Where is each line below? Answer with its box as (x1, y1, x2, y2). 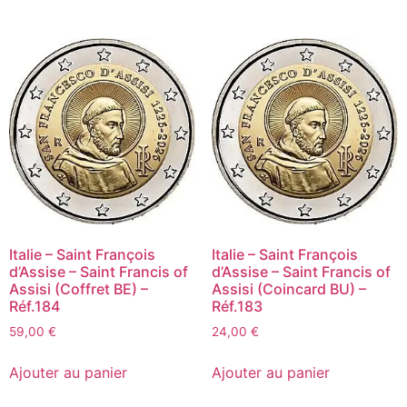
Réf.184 (9, 297, 60, 316)
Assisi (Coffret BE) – (9, 280, 148, 299)
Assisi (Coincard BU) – (211, 280, 366, 299)
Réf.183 (211, 297, 263, 316)
